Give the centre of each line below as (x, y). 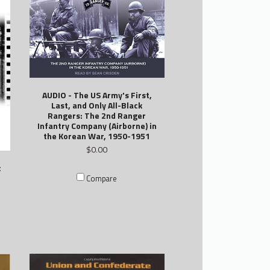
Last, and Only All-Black (97, 105)
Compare (102, 179)
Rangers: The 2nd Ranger (97, 115)
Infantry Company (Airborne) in (97, 125)
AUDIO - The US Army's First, (97, 95)
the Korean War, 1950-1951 (97, 136)
